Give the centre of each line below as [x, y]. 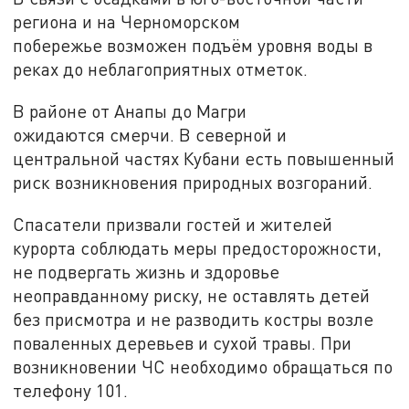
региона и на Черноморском [127, 22]
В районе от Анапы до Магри [130, 111]
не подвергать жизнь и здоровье [147, 271]
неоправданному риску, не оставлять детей [192, 295]
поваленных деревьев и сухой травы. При [183, 342]
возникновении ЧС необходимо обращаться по [203, 366]
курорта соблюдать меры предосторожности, [198, 247]
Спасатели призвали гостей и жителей [173, 224]
